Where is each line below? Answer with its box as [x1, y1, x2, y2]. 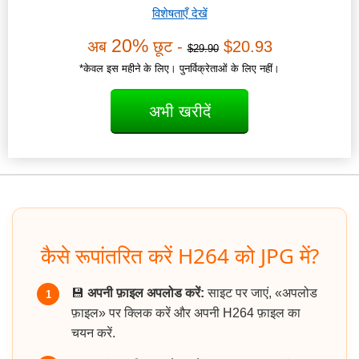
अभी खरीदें [148, 103, 211, 121]
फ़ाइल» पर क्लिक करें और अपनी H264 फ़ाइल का [71, 306, 301, 321]
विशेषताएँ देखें [151, 6, 208, 21]
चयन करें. [71, 326, 115, 341]
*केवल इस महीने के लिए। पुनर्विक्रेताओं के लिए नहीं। [79, 63, 280, 75]
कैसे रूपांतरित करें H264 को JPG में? [40, 241, 319, 271]
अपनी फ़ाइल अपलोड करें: [87, 286, 204, 301]
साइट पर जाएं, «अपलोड [204, 286, 317, 301]
